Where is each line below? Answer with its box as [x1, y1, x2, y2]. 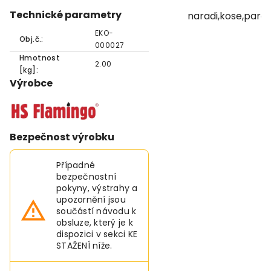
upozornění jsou [56, 194, 126, 206]
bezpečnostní [56, 171, 116, 183]
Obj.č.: [19, 34, 44, 44]
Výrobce [10, 76, 53, 90]
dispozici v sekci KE [56, 228, 137, 240]
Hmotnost [19, 53, 60, 63]
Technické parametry [10, 8, 122, 22]
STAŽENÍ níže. [56, 240, 113, 252]
